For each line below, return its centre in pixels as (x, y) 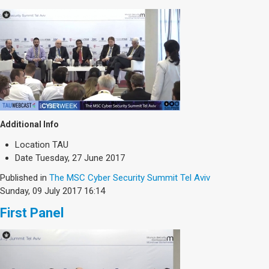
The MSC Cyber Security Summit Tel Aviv (130, 177)
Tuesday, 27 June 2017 (80, 158)
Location (32, 144)
